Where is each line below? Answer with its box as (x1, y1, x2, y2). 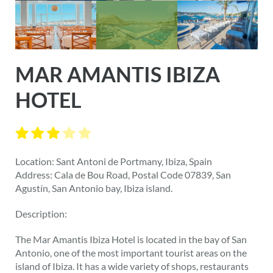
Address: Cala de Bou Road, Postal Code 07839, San (15, 168, 231, 180)
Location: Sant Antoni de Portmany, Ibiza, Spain (15, 155, 212, 167)
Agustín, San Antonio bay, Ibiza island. (15, 182, 172, 194)
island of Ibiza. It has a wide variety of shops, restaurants (15, 260, 249, 272)
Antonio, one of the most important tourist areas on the (15, 246, 247, 258)
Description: (15, 207, 67, 219)
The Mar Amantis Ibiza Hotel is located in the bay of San (15, 233, 247, 245)
